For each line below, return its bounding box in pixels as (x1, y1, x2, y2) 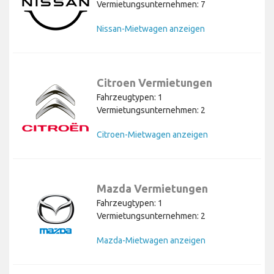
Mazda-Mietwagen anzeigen (97, 235, 206, 245)
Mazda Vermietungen (97, 182, 208, 194)
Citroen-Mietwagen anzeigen (97, 129, 208, 139)
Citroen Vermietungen (97, 76, 212, 89)
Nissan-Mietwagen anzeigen (97, 23, 205, 34)
